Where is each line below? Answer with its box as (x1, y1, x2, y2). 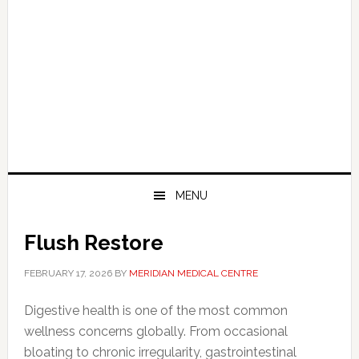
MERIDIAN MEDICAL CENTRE (128, 268, 258, 279)
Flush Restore (23, 231, 163, 255)
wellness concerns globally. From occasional (23, 324, 288, 339)
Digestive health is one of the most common (23, 303, 288, 318)
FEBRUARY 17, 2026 (23, 268, 112, 279)
